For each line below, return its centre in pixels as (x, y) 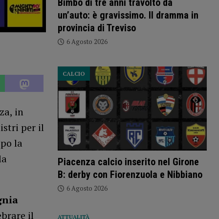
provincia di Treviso (97, 28)
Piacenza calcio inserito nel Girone (128, 162)
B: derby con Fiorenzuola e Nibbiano (130, 175)
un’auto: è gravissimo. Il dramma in (128, 15)
